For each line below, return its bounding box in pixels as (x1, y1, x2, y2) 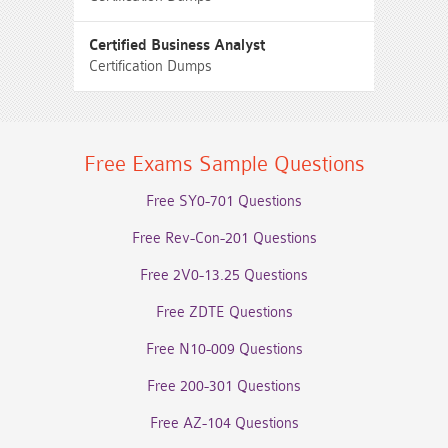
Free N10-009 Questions (145, 341, 303, 358)
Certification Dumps (89, 58, 212, 75)
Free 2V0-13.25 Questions (140, 267, 308, 284)
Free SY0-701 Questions (146, 193, 302, 210)
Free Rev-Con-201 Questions (131, 230, 317, 247)
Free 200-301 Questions (147, 378, 301, 395)
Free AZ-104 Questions (149, 415, 299, 432)
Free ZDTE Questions (155, 304, 293, 321)
